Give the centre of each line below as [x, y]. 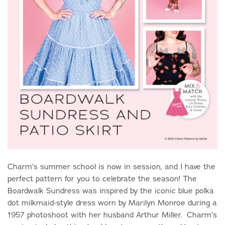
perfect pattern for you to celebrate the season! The [102, 179]
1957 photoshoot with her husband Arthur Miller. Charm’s [112, 215]
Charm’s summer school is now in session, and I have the [111, 167]
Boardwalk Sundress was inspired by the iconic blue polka [111, 191]
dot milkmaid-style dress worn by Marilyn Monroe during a [112, 203]
